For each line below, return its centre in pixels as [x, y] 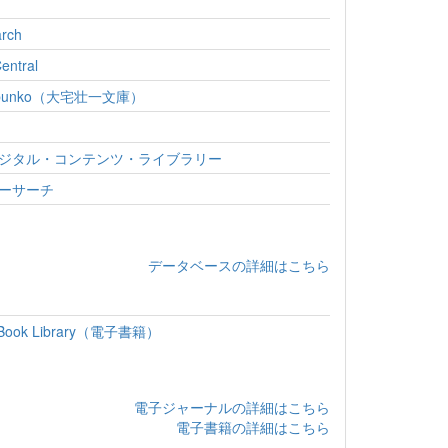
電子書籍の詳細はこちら [253, 426]
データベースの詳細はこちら [239, 264]
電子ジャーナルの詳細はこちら [232, 406]
